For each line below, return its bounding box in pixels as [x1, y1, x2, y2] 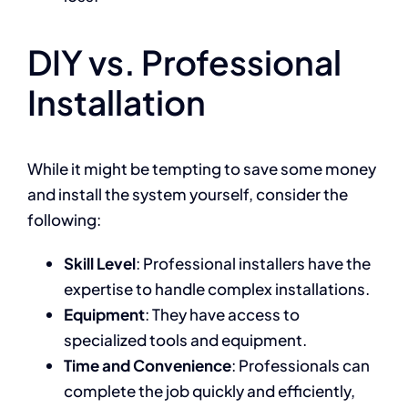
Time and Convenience [63, 355, 231, 375]
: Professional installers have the [135, 253, 371, 273]
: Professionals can [230, 355, 370, 375]
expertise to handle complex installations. [63, 279, 370, 299]
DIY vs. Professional [26, 41, 342, 83]
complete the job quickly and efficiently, [63, 381, 355, 401]
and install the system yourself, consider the [26, 184, 348, 204]
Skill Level [63, 253, 136, 273]
